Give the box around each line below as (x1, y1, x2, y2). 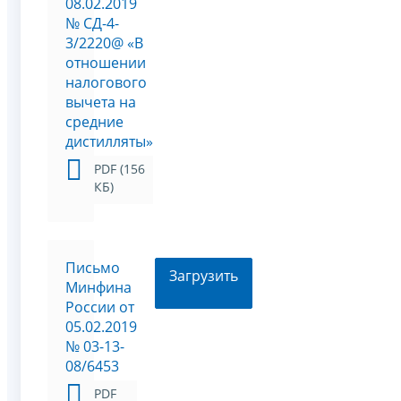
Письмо (65, 258, 120, 278)
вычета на (65, 92, 136, 113)
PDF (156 (94, 160, 145, 178)
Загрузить (169, 266, 238, 286)
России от (65, 297, 134, 318)
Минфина (65, 277, 132, 298)
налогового (65, 73, 147, 93)
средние (65, 112, 124, 132)
